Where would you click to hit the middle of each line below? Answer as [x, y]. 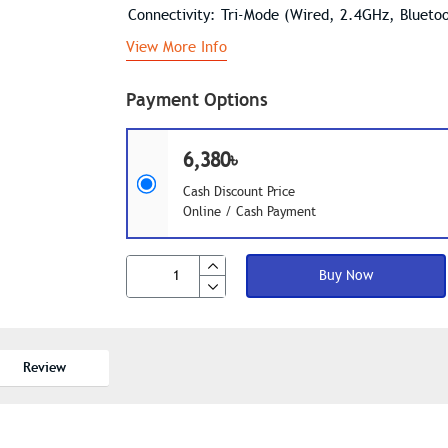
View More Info [176, 47]
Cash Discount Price [239, 192]
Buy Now [346, 275]
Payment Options [197, 99]
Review [44, 367]
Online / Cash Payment [249, 212]
